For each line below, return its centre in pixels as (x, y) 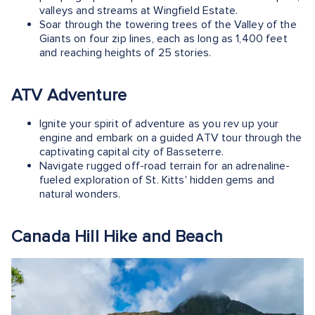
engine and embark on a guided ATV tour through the (171, 137)
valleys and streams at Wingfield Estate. (139, 10)
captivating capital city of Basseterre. (131, 152)
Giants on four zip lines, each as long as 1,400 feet (163, 38)
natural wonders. (80, 194)
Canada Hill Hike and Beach (117, 236)
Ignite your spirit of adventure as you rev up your (159, 123)
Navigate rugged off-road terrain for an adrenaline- (165, 166)
